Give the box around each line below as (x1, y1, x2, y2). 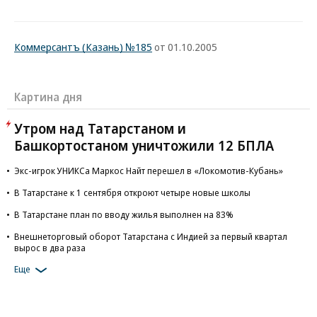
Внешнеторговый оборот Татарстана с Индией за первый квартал (14, 230, 287, 243)
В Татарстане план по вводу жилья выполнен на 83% (14, 208, 234, 221)
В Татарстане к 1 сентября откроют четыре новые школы (14, 186, 250, 199)
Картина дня (14, 89, 82, 105)
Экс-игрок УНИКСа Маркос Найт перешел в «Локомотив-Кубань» (14, 164, 283, 177)
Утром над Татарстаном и (14, 119, 186, 138)
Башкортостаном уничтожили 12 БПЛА (14, 136, 274, 155)
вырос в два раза (14, 241, 86, 254)
